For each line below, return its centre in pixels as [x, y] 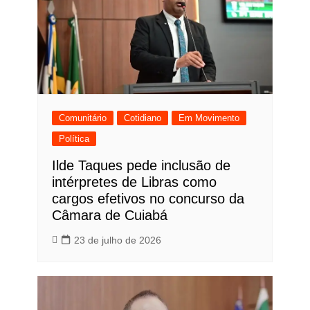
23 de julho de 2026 [117, 240]
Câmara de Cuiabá [109, 216]
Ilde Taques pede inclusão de [141, 166]
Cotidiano [142, 118]
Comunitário [82, 118]
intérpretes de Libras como [134, 182]
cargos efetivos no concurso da [148, 199]
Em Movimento [209, 118]
